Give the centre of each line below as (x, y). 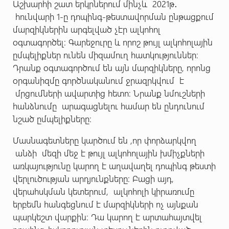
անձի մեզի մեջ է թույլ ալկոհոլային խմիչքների (108, 153)
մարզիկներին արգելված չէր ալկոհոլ (86, 29)
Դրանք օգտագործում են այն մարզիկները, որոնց (111, 67)
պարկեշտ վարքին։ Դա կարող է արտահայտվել (107, 216)
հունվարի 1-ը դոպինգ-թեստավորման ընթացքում (113, 16)
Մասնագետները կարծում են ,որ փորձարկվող (104, 140)
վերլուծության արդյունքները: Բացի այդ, (93, 178)
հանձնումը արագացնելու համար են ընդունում (108, 106)
